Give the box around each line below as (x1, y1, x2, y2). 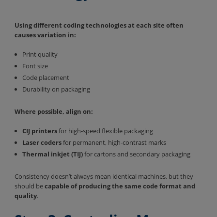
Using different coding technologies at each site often (15, 20, 184, 30)
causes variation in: (15, 30, 77, 39)
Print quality (22, 49, 59, 59)
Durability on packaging (22, 84, 92, 93)
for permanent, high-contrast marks (62, 138, 168, 147)
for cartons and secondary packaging (83, 149, 192, 158)
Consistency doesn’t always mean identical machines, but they (15, 171, 193, 181)
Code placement (22, 73, 71, 82)
